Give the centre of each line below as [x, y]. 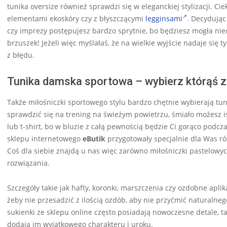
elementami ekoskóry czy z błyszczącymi [76, 18]
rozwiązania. [28, 163]
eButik [93, 138]
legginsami [164, 18]
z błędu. [21, 55]
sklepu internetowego [44, 138]
